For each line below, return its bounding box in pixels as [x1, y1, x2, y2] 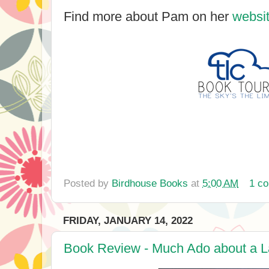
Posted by [64, 177, 112, 189]
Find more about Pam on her [64, 8, 232, 24]
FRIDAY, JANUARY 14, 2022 [63, 215, 193, 227]
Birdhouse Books [112, 177, 188, 189]
